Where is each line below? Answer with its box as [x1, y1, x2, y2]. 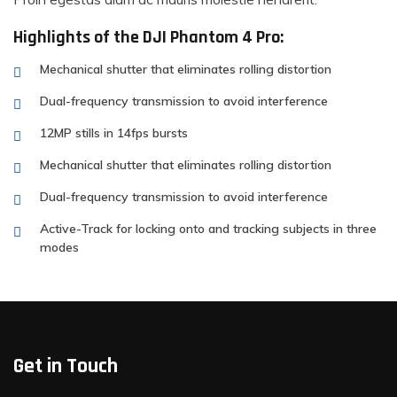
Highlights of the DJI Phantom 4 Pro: [13, 25, 284, 49]
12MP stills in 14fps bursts [40, 124, 188, 141]
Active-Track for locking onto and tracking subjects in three [40, 220, 377, 237]
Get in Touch [13, 352, 118, 379]
